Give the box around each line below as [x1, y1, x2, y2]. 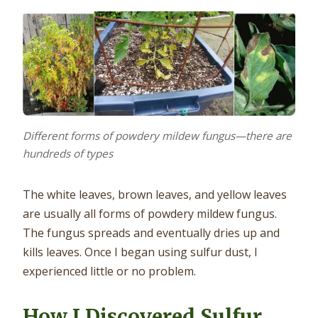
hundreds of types [23, 146, 113, 160]
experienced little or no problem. [23, 263, 196, 279]
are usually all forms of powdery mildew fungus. [23, 205, 277, 221]
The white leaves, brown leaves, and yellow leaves [23, 186, 287, 202]
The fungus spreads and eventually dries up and [23, 224, 280, 241]
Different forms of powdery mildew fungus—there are [23, 128, 292, 143]
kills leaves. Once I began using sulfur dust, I [23, 243, 258, 260]
